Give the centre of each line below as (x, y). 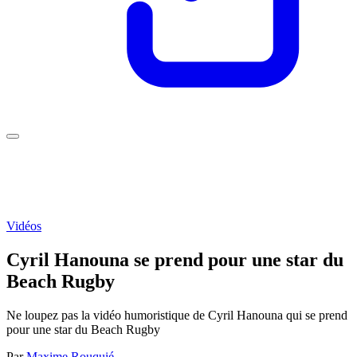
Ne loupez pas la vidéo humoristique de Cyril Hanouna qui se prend (177, 315)
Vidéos (24, 226)
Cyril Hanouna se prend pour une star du (175, 259)
